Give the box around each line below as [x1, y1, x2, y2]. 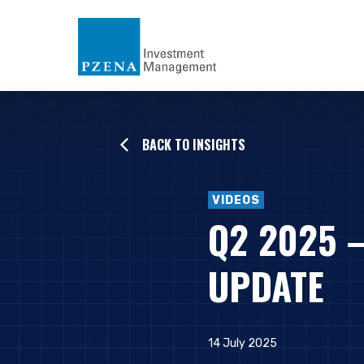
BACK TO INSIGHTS [141, 135, 245, 154]
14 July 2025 [208, 336, 277, 350]
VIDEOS [212, 193, 260, 207]
